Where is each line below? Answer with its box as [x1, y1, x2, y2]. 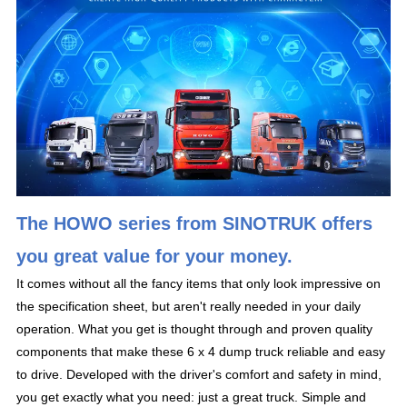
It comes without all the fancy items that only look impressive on [16, 275, 382, 291]
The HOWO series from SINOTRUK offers [16, 213, 373, 233]
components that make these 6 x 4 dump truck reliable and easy [16, 343, 386, 359]
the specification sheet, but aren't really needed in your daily [16, 298, 362, 313]
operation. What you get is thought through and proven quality [16, 321, 373, 336]
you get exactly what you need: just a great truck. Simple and [16, 389, 367, 404]
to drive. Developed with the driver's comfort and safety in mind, [16, 366, 382, 382]
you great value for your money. [16, 245, 293, 266]
